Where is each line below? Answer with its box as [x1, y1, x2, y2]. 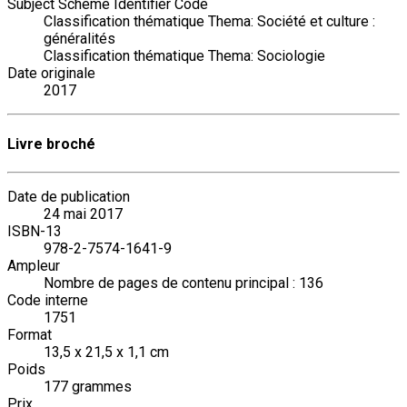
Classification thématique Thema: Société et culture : [44, 13, 375, 31]
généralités [44, 30, 115, 48]
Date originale [7, 65, 95, 83]
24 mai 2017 [44, 204, 123, 223]
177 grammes [44, 377, 132, 395]
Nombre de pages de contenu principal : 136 [44, 273, 323, 292]
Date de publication [7, 187, 130, 205]
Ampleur [7, 256, 60, 274]
